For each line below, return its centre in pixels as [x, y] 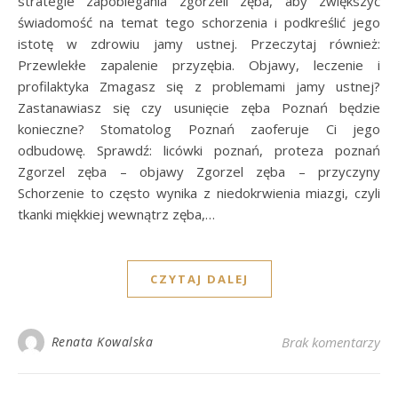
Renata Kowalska [102, 342]
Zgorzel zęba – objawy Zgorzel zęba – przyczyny [199, 172]
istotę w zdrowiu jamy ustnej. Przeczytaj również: [199, 44]
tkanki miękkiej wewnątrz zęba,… [116, 215]
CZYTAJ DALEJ [199, 279]
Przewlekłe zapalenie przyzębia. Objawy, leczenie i [199, 65]
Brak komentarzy [331, 342]
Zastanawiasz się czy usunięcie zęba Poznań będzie [199, 108]
